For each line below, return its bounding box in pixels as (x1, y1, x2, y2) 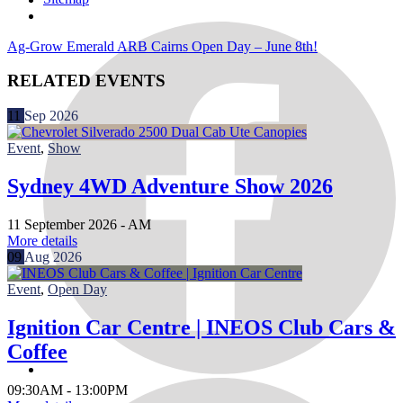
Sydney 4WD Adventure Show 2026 (7, 175, 333, 199)
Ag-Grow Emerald (7, 38, 114, 54)
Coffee (7, 339, 67, 363)
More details (7, 232, 77, 248)
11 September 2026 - (7, 216, 128, 232)
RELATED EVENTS (7, 71, 166, 91)
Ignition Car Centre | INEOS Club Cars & (7, 315, 396, 339)
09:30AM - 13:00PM (7, 381, 128, 398)
